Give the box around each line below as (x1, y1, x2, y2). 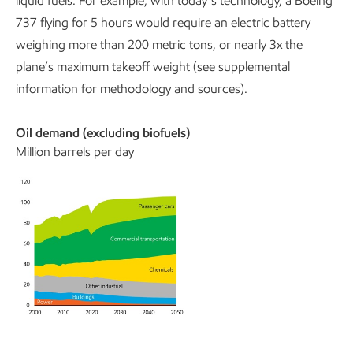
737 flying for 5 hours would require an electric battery (16, 15, 310, 31)
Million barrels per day (16, 144, 134, 160)
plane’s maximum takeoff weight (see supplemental (16, 59, 290, 75)
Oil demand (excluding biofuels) (16, 125, 190, 141)
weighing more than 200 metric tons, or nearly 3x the (16, 37, 303, 53)
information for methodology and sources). (16, 81, 247, 97)
